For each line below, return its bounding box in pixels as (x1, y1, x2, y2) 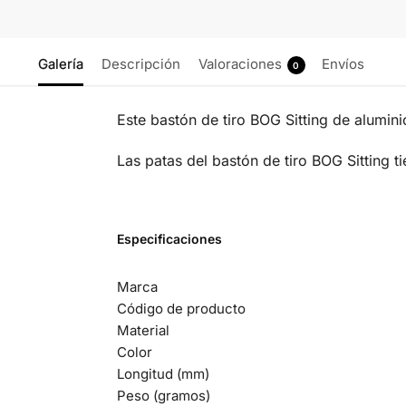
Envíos (321, 55, 364, 73)
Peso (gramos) (116, 386, 210, 404)
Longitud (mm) (116, 364, 209, 382)
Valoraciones (198, 55, 282, 73)
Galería (37, 55, 83, 73)
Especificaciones (116, 230, 222, 246)
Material (116, 321, 169, 339)
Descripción (101, 55, 180, 73)
